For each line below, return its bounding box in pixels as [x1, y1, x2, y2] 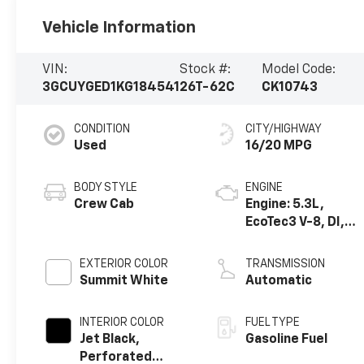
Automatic [245, 274, 313, 288]
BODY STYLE [74, 181, 138, 193]
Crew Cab [74, 197, 135, 211]
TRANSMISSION [245, 258, 326, 270]
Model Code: [261, 63, 336, 76]
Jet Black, [80, 332, 141, 346]
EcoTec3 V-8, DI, [245, 215, 345, 229]
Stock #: [180, 63, 232, 76]
